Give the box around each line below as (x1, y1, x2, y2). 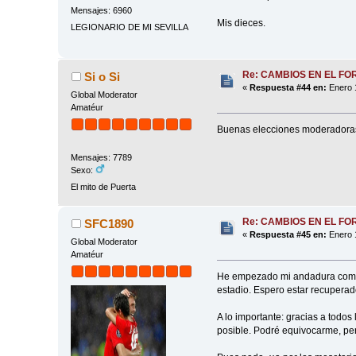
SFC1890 (83, 216, 133, 230)
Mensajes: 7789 (71, 153, 133, 163)
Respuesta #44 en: (250, 82, 327, 92)
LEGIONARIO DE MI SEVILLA (71, 21, 189, 32)
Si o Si (83, 69, 120, 83)
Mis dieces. (216, 17, 265, 29)
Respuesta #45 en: (250, 229, 327, 239)
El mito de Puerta (71, 182, 137, 192)
